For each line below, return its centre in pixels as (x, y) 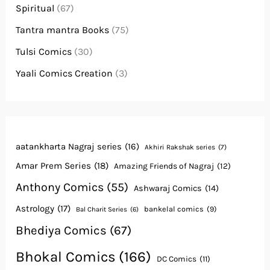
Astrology (35, 209)
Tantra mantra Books (63, 30)
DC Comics (177, 259)
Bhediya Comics (61, 231)
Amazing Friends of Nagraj (164, 166)
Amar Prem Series (54, 166)
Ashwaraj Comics (168, 189)
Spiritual (35, 8)
